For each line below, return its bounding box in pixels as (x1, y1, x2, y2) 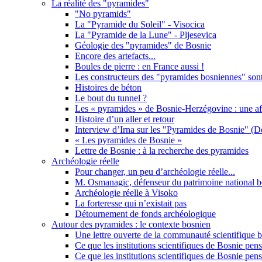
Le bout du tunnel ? (75, 92, 147, 103)
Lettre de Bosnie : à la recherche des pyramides (75, 145, 249, 156)
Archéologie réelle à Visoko (75, 187, 178, 198)
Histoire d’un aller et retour (75, 113, 174, 124)
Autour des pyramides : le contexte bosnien (51, 219, 211, 229)
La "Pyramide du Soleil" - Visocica (75, 19, 205, 29)
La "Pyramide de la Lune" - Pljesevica (75, 29, 216, 40)
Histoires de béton (75, 82, 142, 92)
